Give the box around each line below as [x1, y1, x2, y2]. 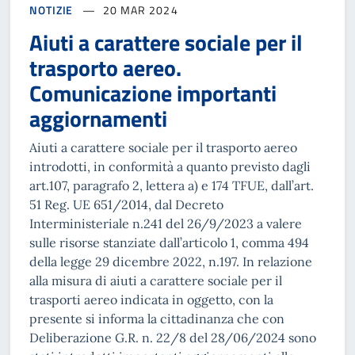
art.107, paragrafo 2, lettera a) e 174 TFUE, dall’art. [29, 177, 314, 194]
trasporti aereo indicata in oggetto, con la [29, 292, 273, 308]
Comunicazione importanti [29, 76, 277, 111]
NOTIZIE [29, 2, 74, 19]
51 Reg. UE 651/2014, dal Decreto [29, 197, 223, 213]
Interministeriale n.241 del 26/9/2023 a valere [29, 216, 302, 232]
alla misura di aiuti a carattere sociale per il [29, 273, 282, 289]
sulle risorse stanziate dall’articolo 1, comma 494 [29, 235, 309, 251]
